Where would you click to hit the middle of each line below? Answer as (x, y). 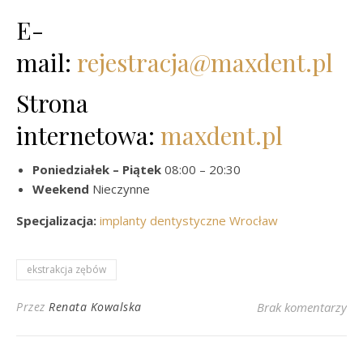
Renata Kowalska (95, 306)
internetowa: (88, 135)
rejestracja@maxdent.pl (205, 62)
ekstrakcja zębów (66, 269)
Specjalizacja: (56, 220)
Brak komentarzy (302, 307)
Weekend (61, 188)
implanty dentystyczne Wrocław (189, 220)
